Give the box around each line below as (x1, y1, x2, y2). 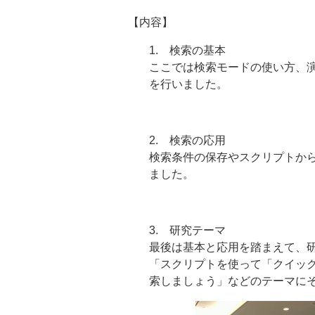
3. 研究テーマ (149, 224, 226, 236)
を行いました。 (149, 77, 228, 90)
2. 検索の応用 (149, 134, 226, 146)
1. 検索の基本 (149, 44, 226, 56)
